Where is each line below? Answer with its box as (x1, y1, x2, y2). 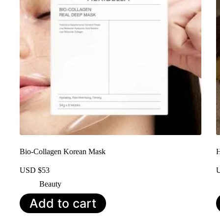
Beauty (39, 179, 61, 188)
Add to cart (29, 195, 96, 211)
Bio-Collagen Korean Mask (20, 147, 106, 156)
